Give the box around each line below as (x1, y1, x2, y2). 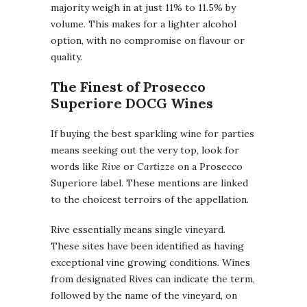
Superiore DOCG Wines (51, 95, 213, 112)
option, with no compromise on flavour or (51, 34, 245, 47)
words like (51, 160, 101, 173)
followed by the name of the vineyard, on (51, 289, 237, 302)
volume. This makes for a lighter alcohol (51, 18, 236, 31)
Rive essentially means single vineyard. (51, 223, 225, 236)
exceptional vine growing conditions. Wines (51, 256, 250, 269)
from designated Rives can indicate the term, (51, 273, 255, 286)
